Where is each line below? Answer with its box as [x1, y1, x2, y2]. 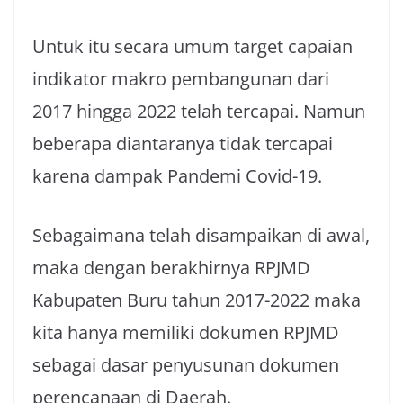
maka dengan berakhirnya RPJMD [32, 255, 310, 280]
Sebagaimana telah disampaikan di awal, [32, 223, 370, 247]
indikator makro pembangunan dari [32, 67, 329, 91]
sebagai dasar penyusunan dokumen [32, 353, 339, 377]
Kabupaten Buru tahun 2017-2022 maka [32, 288, 361, 312]
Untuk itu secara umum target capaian [32, 34, 353, 58]
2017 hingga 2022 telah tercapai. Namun [32, 99, 365, 123]
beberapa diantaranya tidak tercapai [32, 131, 333, 156]
